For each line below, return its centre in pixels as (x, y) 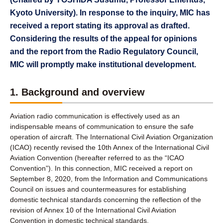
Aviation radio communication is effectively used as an (95, 116)
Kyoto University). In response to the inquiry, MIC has (110, 13)
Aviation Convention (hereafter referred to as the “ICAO (97, 158)
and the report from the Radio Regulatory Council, (104, 52)
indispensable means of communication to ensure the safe (102, 126)
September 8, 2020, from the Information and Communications (109, 179)
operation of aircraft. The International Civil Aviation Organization (111, 137)
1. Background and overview (77, 92)
